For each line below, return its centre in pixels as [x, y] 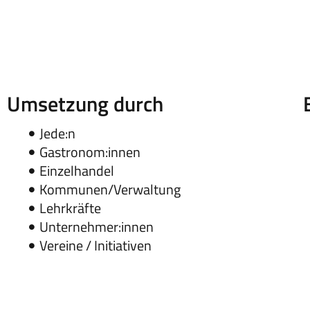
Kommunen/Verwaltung [110, 190]
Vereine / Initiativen [95, 246]
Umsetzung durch [85, 104]
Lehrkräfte [70, 208]
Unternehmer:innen [96, 227]
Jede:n [57, 134]
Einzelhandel [76, 171]
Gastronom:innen [90, 152]
